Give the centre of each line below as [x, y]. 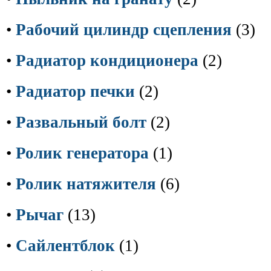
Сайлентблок [65, 246]
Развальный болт [81, 122]
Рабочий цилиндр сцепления [124, 30]
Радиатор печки [75, 91]
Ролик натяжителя [86, 184]
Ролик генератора [82, 153]
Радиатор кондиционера [107, 60]
